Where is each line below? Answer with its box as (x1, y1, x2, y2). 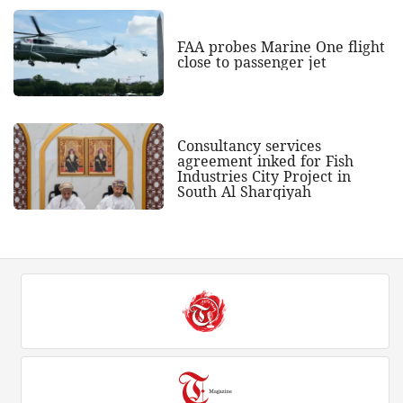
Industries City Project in (176, 166, 351, 186)
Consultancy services (176, 135, 321, 156)
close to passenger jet (176, 52, 327, 73)
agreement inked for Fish (176, 150, 354, 171)
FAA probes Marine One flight (176, 37, 385, 58)
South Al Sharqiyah (176, 181, 311, 201)
